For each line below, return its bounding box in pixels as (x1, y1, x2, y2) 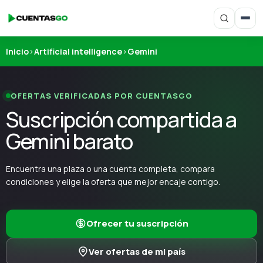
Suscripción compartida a (6, 104, 237, 134)
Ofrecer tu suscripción (86, 217, 188, 230)
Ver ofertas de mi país (89, 245, 186, 258)
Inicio (6, 46, 29, 57)
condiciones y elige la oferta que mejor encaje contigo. (6, 176, 220, 187)
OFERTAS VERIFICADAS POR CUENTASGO (11, 90, 193, 101)
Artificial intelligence (34, 46, 122, 57)
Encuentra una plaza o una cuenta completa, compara (6, 163, 215, 174)
